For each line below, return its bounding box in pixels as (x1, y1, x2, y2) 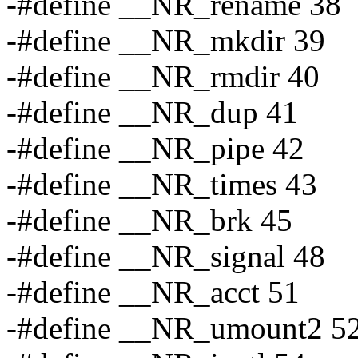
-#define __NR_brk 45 (6, 203, 292, 238)
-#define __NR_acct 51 (6, 275, 300, 310)
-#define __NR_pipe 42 (6, 131, 304, 166)
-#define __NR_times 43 (6, 167, 317, 202)
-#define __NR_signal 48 (6, 239, 325, 274)
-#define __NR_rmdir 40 (6, 59, 320, 94)
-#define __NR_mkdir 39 (6, 23, 325, 58)
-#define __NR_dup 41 (6, 95, 298, 130)
